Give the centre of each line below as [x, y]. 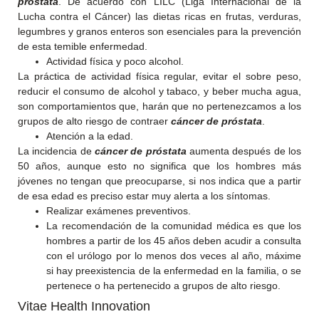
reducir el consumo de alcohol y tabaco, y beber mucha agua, [159, 91]
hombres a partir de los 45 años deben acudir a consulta [174, 241]
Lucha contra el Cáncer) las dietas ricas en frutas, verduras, [159, 16]
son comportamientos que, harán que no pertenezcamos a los [159, 106]
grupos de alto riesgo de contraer [94, 121]
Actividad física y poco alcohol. [115, 61]
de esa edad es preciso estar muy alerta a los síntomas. [144, 196]
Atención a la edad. [90, 136]
